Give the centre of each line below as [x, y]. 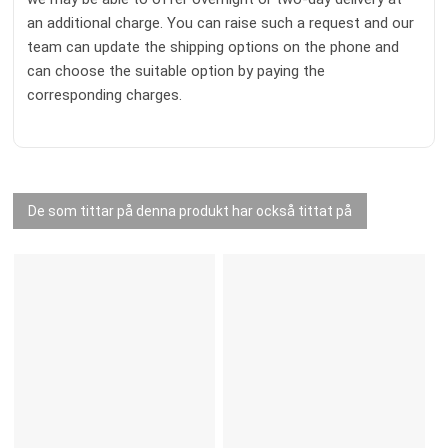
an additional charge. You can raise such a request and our [220, 23]
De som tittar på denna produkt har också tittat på [190, 211]
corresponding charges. [104, 95]
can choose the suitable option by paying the [176, 71]
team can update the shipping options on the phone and [213, 47]
